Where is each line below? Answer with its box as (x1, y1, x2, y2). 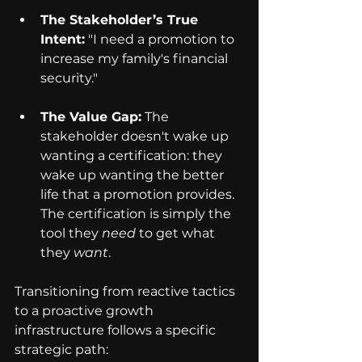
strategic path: (15, 342, 108, 358)
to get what (136, 225, 218, 242)
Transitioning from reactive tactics (15, 284, 238, 300)
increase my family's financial (40, 51, 231, 67)
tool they (40, 225, 102, 242)
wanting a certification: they (40, 148, 225, 164)
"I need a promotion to (85, 32, 238, 48)
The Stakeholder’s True (40, 12, 202, 28)
